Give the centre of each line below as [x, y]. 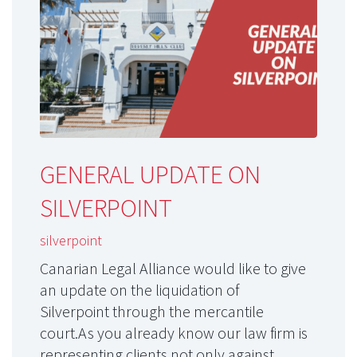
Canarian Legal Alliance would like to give [173, 269]
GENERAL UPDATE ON [150, 175]
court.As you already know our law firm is [174, 333]
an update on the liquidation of [139, 290]
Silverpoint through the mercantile [152, 312]
